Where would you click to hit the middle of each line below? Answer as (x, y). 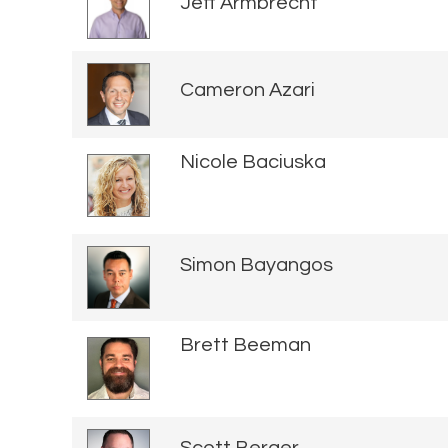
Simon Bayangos (256, 265)
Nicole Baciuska (253, 161)
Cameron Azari (247, 90)
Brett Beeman (245, 344)
